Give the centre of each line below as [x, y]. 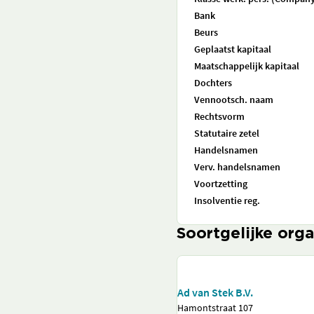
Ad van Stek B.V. [215, 292]
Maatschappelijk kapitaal [247, 66]
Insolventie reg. [227, 200]
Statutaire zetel [227, 133]
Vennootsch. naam [234, 100]
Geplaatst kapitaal [233, 49]
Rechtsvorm [219, 116]
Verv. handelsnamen [237, 167]
